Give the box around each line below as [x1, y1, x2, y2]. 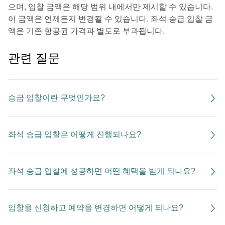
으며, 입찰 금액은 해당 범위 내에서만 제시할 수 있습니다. [8, 3, 213, 11]
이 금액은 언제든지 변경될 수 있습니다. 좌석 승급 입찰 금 [8, 15, 213, 23]
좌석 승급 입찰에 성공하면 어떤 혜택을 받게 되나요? [8, 167, 195, 175]
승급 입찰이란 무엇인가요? [8, 93, 105, 102]
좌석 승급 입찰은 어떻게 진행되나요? [8, 130, 141, 139]
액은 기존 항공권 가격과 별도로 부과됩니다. [8, 27, 165, 35]
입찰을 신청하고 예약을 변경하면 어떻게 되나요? [8, 203, 183, 212]
